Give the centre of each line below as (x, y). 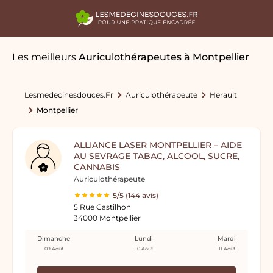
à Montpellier (217, 57)
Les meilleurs (45, 57)
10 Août (144, 249)
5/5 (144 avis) (136, 195)
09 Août (54, 249)
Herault (223, 95)
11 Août (227, 249)
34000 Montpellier (107, 218)
